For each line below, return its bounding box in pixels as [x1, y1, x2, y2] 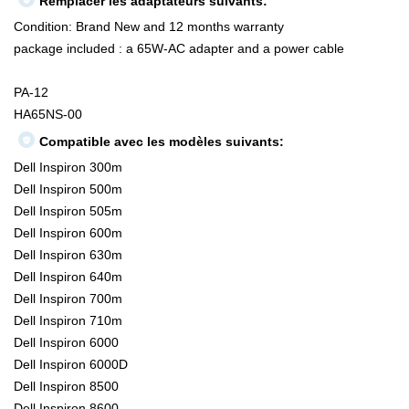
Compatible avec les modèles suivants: [39, 134, 284, 150]
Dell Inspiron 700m [14, 291, 122, 307]
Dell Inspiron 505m [14, 204, 122, 219]
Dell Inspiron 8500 [14, 379, 119, 394]
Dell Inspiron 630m [14, 247, 122, 263]
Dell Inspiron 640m [14, 269, 122, 285]
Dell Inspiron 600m [14, 225, 122, 241]
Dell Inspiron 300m [14, 160, 122, 175]
